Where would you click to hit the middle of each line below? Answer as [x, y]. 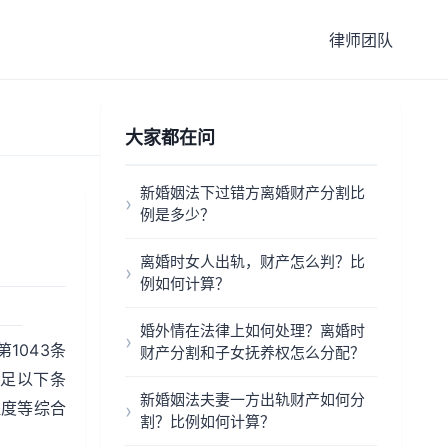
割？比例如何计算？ [207, 421]
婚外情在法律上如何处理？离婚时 [252, 330]
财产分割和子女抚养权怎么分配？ [252, 352]
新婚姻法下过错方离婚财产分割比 [252, 192]
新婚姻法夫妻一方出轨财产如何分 [252, 399]
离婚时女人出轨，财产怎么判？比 [252, 261]
